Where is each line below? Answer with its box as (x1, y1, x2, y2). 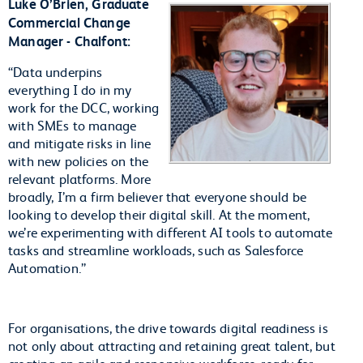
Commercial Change (8, 13, 130, 32)
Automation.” (8, 258, 90, 276)
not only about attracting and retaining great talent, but (8, 336, 335, 354)
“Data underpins (8, 62, 103, 80)
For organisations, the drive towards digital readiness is (8, 318, 328, 336)
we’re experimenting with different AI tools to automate (8, 223, 333, 241)
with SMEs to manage (8, 116, 137, 134)
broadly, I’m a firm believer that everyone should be (8, 187, 306, 205)
